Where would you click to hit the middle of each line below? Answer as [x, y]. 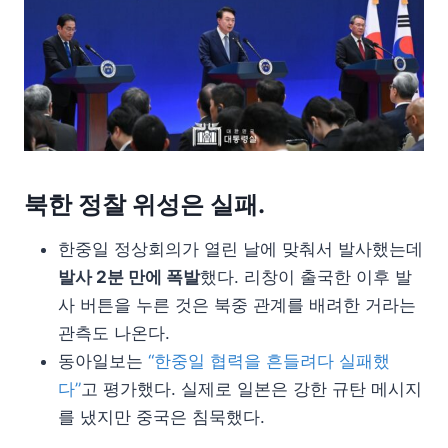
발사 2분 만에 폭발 [129, 276]
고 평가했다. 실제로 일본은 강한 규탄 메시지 [251, 388]
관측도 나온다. [114, 332]
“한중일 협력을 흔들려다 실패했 [269, 360]
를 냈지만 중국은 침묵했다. [161, 416]
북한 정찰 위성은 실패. [144, 204]
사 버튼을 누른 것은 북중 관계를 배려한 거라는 [237, 304]
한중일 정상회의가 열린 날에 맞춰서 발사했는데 [240, 248]
